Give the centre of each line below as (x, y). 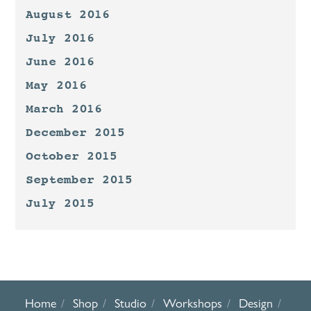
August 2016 (68, 15)
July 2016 (60, 39)
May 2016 (57, 86)
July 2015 (60, 204)
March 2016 (64, 109)
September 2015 (79, 180)
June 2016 (60, 62)
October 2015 (72, 157)
